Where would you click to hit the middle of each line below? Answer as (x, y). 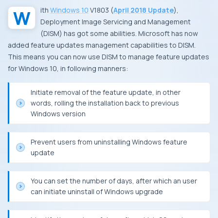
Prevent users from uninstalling (81, 142)
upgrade (148, 191)
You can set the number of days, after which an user (114, 181)
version (73, 114)
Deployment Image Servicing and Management (116, 22)
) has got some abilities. (99, 33)
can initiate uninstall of (67, 191)
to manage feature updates (163, 57)
